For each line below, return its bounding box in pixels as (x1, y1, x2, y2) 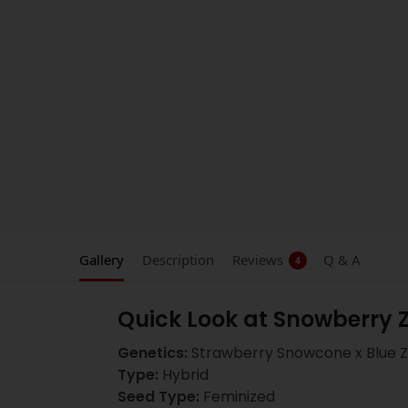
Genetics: (117, 342, 188, 363)
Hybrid (158, 363, 209, 385)
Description (142, 250, 214, 269)
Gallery (79, 250, 124, 269)
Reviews (232, 250, 283, 269)
